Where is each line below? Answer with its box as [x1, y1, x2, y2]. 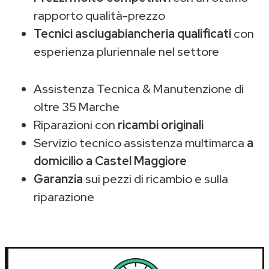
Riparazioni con [34, 116, 118, 133]
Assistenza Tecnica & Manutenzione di [34, 80, 244, 97]
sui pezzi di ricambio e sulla [83, 171, 228, 187]
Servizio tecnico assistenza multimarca [34, 134, 247, 151]
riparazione [34, 189, 94, 205]
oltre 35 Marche [34, 98, 119, 115]
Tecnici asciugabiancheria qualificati [34, 25, 231, 41]
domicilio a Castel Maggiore [34, 153, 187, 169]
